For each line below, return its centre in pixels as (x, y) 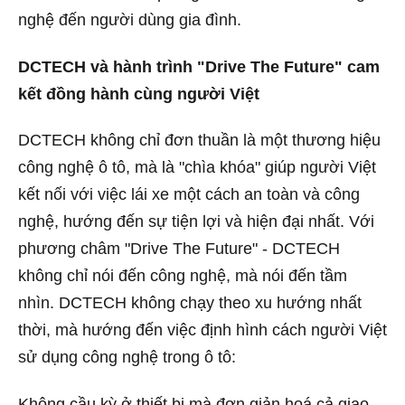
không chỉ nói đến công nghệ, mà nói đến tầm (183, 276)
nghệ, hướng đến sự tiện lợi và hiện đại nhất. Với (196, 222)
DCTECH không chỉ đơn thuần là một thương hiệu (199, 141)
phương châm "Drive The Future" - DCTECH (179, 249)
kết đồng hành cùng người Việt (139, 94)
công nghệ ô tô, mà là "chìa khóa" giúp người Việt (197, 168)
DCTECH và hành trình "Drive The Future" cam (199, 66)
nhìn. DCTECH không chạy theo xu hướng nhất (190, 303)
